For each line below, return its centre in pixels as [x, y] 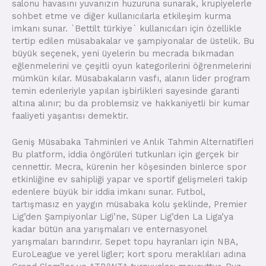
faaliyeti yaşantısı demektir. [70, 115]
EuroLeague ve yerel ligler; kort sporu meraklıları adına [129, 254]
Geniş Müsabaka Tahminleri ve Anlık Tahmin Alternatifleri [133, 142]
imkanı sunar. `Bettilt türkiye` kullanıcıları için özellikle [127, 28]
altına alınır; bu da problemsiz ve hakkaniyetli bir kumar [131, 103]
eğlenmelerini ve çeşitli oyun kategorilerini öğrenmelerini [132, 66]
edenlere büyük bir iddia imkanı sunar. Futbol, [109, 192]
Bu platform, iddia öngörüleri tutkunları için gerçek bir [125, 155]
